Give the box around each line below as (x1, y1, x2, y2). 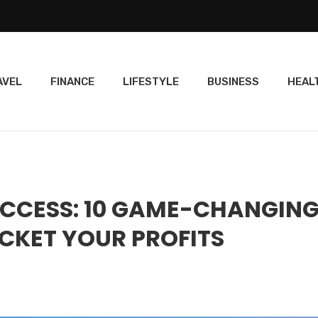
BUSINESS (207, 75, 259, 88)
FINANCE (50, 75, 94, 88)
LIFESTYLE (122, 75, 179, 88)
